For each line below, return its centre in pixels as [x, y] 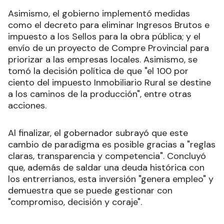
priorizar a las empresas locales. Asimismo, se [103, 59]
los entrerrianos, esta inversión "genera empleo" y [111, 179]
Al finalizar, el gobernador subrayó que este [98, 133]
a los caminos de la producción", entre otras [100, 94]
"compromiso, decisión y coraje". [75, 202]
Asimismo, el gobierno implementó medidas [99, 13]
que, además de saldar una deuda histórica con [106, 167]
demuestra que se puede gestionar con [90, 190]
